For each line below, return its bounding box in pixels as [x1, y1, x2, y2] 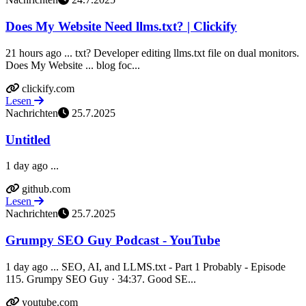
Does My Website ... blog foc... [5, 59, 140, 71]
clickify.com [22, 82, 74, 94]
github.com [22, 183, 70, 195]
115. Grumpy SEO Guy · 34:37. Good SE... [5, 273, 196, 285]
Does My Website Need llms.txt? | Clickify [5, 19, 237, 34]
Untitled [5, 132, 51, 147]
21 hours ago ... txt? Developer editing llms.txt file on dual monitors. [5, 46, 299, 59]
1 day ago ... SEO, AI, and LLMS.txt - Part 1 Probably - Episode [5, 260, 286, 273]
